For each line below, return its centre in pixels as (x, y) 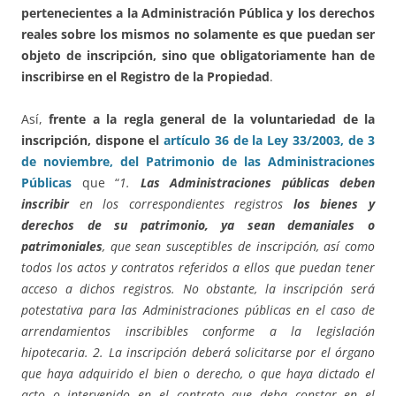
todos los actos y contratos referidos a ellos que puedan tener (198, 268)
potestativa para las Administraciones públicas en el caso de (198, 310)
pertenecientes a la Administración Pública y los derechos (198, 13)
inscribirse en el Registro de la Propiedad (145, 77)
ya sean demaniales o (298, 225)
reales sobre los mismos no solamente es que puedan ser (198, 34)
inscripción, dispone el (92, 141)
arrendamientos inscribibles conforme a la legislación (198, 331)
